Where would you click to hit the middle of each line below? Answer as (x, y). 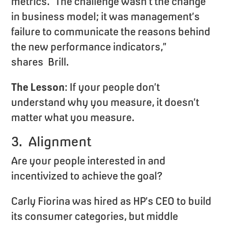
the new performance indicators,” (89, 46)
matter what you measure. (73, 117)
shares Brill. (40, 62)
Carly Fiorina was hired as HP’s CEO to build (111, 201)
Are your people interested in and (89, 160)
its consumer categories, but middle (95, 216)
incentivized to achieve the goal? (87, 176)
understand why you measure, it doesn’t (105, 102)
